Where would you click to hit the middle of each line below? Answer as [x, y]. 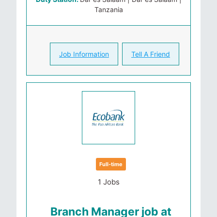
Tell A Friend [151, 54]
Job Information [84, 54]
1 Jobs [108, 182]
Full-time [111, 164]
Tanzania [108, 9]
